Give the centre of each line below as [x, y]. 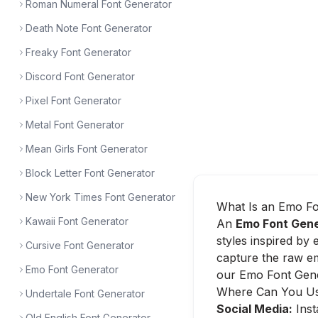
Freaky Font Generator [78, 52]
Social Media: [254, 309]
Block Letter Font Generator [90, 173]
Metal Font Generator [75, 125]
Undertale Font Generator [85, 294]
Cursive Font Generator [80, 245]
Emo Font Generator [72, 269]
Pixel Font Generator [73, 100]
